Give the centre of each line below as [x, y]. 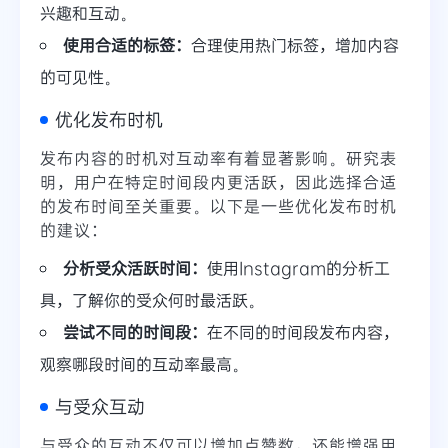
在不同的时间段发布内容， [303, 332]
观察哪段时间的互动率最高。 [144, 364]
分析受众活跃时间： [135, 268]
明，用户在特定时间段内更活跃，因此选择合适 [218, 182]
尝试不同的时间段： [135, 332]
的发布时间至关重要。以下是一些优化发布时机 [218, 206]
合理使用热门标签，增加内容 [295, 45]
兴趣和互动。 [88, 13]
